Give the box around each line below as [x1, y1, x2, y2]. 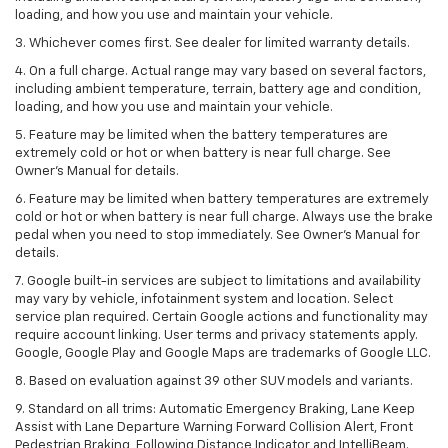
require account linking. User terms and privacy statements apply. [15, 329, 418, 343]
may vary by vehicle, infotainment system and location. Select [15, 293, 393, 307]
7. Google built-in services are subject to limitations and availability [15, 275, 421, 289]
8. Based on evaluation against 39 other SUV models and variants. [15, 375, 413, 389]
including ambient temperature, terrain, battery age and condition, [15, 83, 421, 97]
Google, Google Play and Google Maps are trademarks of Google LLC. [15, 347, 431, 361]
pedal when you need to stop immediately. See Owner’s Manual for [15, 229, 420, 243]
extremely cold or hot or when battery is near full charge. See [15, 147, 391, 161]
